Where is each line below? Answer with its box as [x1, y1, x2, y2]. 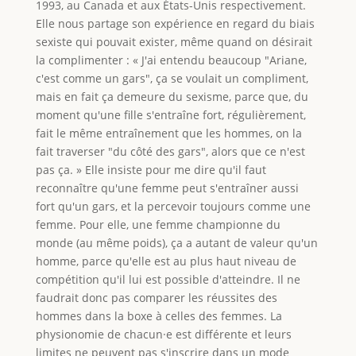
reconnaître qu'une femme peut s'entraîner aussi [35, 180, 299, 195]
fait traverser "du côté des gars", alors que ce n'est [35, 143, 305, 159]
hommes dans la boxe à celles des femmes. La [35, 308, 282, 323]
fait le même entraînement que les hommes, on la [35, 125, 302, 141]
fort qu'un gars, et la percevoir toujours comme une [35, 198, 311, 214]
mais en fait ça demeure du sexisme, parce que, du [35, 88, 308, 104]
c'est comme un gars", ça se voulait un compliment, [35, 70, 308, 86]
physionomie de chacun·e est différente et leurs [35, 326, 292, 342]
